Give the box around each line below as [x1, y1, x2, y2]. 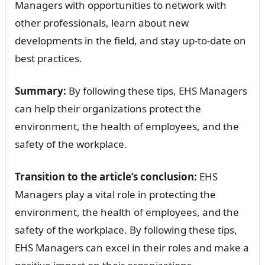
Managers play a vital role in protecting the [14, 187, 216, 201]
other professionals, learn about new [14, 15, 189, 30]
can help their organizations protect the [14, 101, 201, 115]
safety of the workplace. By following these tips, [14, 222, 237, 237]
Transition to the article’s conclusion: [14, 169, 197, 183]
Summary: [14, 83, 66, 98]
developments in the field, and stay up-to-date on [14, 33, 246, 47]
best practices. [14, 51, 82, 65]
